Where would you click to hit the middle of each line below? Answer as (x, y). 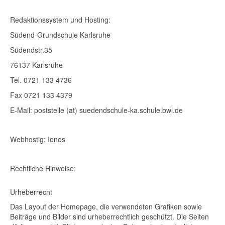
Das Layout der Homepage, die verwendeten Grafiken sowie (106, 206)
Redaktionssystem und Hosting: (60, 20)
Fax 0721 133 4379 (41, 95)
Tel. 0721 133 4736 (41, 80)
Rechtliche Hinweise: (43, 168)
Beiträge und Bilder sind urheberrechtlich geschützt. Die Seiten (109, 216)
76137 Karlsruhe (36, 65)
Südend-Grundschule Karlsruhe (60, 35)
